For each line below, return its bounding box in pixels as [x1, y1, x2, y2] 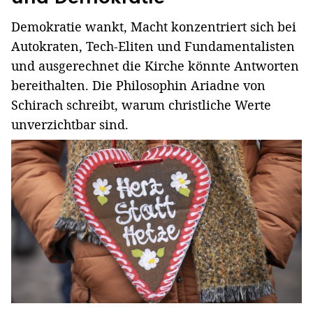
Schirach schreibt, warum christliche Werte [11, 96, 271, 113]
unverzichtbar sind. [11, 115, 129, 133]
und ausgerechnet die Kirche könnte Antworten [11, 57, 299, 74]
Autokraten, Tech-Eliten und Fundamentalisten [11, 37, 295, 54]
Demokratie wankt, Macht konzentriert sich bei [11, 17, 296, 35]
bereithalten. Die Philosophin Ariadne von [11, 76, 265, 94]
